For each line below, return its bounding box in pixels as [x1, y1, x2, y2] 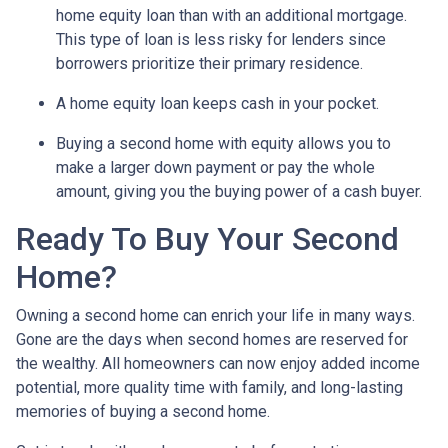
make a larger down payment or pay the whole [56, 157, 375, 177]
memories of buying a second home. [16, 401, 274, 421]
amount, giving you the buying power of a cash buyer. [56, 181, 422, 201]
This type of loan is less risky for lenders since [56, 29, 386, 49]
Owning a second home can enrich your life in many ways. [16, 305, 415, 325]
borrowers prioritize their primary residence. [56, 53, 363, 73]
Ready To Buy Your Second [16, 219, 399, 258]
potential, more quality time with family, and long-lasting [16, 377, 403, 397]
